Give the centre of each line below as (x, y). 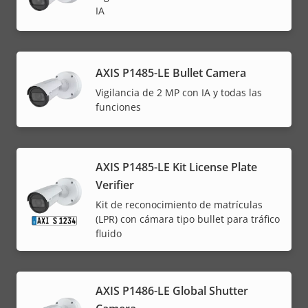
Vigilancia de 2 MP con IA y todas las (179, 93)
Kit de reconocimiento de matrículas (179, 204)
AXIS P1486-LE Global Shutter (172, 290)
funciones (118, 107)
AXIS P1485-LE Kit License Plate (176, 167)
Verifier (115, 185)
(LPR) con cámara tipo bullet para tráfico (188, 219)
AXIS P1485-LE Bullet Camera (171, 73)
